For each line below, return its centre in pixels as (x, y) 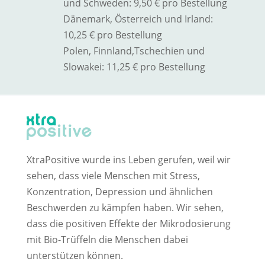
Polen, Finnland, (98, 51)
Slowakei (82, 67)
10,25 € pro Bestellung (112, 35)
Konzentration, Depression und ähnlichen (119, 192)
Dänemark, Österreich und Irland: (138, 19)
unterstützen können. (75, 256)
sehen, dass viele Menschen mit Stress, (113, 176)
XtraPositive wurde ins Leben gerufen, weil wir (128, 160)
